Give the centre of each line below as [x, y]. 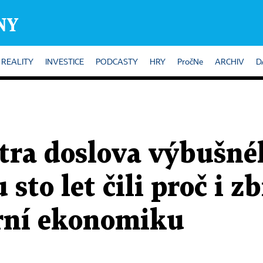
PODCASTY [117, 62]
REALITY [17, 62]
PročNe [190, 62]
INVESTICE [65, 62]
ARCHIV [230, 62]
